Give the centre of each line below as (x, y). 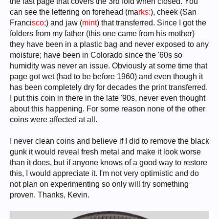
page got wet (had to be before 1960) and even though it (106, 77)
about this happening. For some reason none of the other (108, 109)
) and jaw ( (64, 23)
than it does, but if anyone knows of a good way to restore (109, 163)
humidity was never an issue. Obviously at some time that (109, 66)
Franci (21, 23)
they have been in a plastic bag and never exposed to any (109, 44)
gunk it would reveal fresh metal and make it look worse (105, 152)
